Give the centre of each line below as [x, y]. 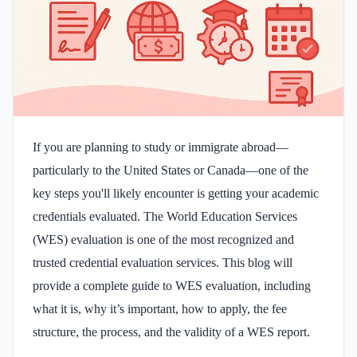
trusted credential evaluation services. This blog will [163, 262]
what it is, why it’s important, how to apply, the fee [160, 308]
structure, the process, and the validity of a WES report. [171, 331]
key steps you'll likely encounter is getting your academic [176, 193]
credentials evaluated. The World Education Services [165, 216]
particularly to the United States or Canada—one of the [171, 170]
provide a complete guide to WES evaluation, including [172, 285]
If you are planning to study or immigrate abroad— [161, 147]
